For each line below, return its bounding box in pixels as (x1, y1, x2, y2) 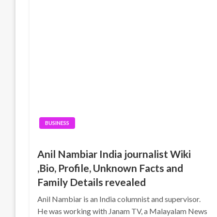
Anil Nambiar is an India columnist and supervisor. (37, 194, 201, 203)
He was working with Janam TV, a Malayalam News (37, 206, 208, 216)
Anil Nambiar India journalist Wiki (37, 148, 191, 160)
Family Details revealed (37, 176, 146, 188)
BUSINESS (45, 120, 70, 126)
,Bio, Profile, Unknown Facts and (37, 162, 184, 174)
